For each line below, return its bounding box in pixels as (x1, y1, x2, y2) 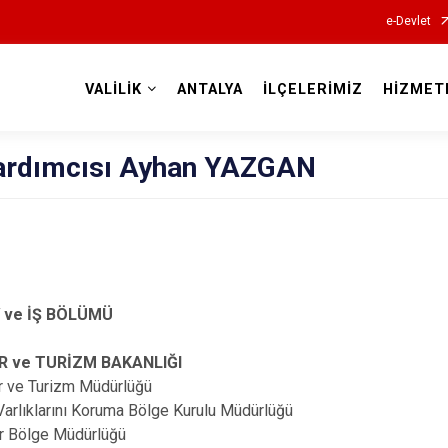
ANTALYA (176, 81, 243, 98)
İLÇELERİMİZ (262, 81, 363, 98)
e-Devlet (385, 14, 431, 28)
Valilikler (182, 99, 266, 124)
